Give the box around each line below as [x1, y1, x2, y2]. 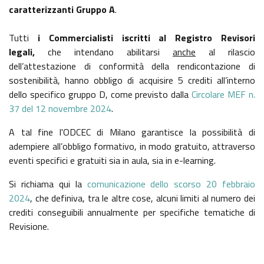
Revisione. [9, 219, 51, 234]
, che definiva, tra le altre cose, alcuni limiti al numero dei [30, 191, 255, 206]
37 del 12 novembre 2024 [9, 101, 111, 116]
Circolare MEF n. [192, 87, 256, 102]
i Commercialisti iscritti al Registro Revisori [37, 31, 256, 45]
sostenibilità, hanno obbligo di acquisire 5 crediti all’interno [9, 73, 255, 88]
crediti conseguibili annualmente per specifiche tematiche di [9, 205, 255, 220]
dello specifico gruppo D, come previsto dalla [9, 87, 192, 102]
